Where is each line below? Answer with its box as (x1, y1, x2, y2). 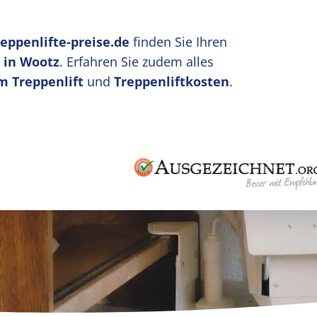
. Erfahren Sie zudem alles (59, 53, 214, 70)
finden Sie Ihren (129, 33, 227, 50)
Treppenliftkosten (114, 73, 229, 90)
